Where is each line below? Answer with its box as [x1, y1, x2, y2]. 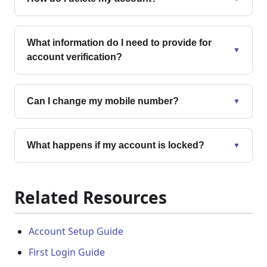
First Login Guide [29, 246, 105, 259]
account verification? [27, 52, 122, 62]
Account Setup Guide [29, 225, 123, 238]
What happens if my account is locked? [27, 140, 204, 150]
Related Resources [14, 186, 167, 209]
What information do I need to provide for [27, 38, 212, 48]
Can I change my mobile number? [27, 96, 179, 106]
